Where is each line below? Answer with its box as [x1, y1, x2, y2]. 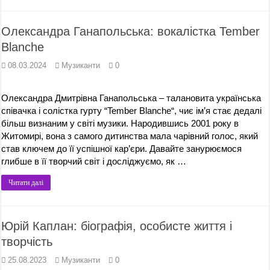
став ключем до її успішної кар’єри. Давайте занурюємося [1, 143, 242, 154]
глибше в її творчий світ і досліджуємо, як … [1, 156, 187, 166]
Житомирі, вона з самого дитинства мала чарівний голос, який [1, 131, 259, 141]
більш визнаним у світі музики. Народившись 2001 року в [1, 118, 239, 128]
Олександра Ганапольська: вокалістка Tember [1, 25, 260, 38]
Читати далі [8, 178, 44, 187]
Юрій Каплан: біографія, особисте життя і [1, 219, 233, 233]
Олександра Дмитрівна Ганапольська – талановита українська [1, 93, 262, 103]
